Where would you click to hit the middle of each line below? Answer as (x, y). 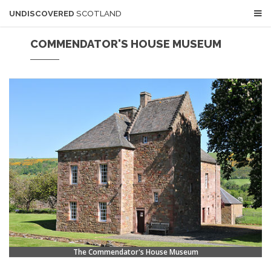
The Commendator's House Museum (135, 252)
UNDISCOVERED (42, 14)
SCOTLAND (99, 14)
